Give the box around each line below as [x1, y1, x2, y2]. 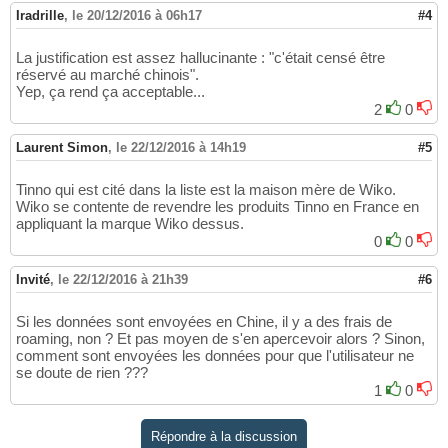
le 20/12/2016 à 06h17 [72, 8, 202, 24]
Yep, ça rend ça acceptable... [16, 83, 205, 101]
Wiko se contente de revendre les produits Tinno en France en [16, 198, 419, 216]
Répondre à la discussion [151, 428, 297, 444]
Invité [16, 272, 50, 288]
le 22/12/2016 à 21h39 [58, 272, 188, 288]
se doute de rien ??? [16, 364, 148, 382]
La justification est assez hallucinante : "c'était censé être [16, 49, 385, 67]
